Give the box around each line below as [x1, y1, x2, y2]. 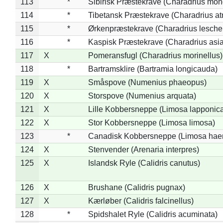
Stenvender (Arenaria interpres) [88, 145, 199, 154]
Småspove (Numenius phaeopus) [88, 78, 207, 87]
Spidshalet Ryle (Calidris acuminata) [88, 210, 218, 219]
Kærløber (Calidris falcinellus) [88, 196, 194, 205]
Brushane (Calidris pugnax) [88, 183, 185, 192]
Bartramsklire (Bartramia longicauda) [88, 64, 218, 73]
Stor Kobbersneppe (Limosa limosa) [88, 118, 215, 127]
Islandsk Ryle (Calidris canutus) [88, 158, 200, 167]
